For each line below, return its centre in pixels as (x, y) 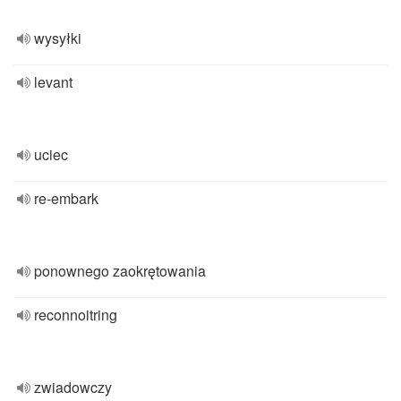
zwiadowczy (73, 387)
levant (53, 82)
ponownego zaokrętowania (120, 271)
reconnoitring (76, 315)
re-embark (66, 198)
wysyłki (58, 38)
